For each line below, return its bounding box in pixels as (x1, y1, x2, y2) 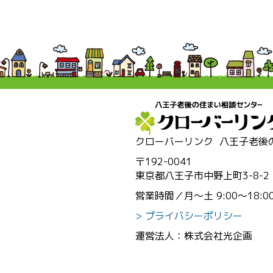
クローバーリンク (135, 135, 213, 149)
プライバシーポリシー (145, 209, 243, 223)
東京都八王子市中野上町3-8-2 (135, 169, 269, 183)
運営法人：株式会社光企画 (135, 229, 252, 243)
